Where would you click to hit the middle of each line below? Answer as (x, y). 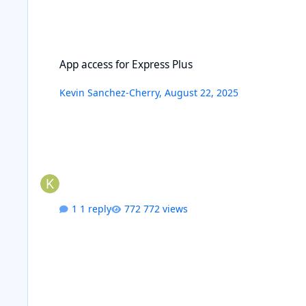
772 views (166, 208)
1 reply (96, 208)
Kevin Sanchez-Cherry (110, 93)
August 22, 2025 (202, 93)
